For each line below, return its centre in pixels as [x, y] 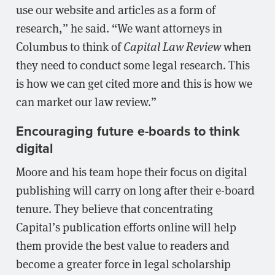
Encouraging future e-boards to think [128, 131]
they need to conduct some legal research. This [133, 64]
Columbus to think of [70, 46]
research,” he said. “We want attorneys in [119, 27]
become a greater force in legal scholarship [123, 264]
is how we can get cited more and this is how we [134, 83]
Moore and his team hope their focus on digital [132, 172]
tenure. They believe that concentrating [114, 208]
